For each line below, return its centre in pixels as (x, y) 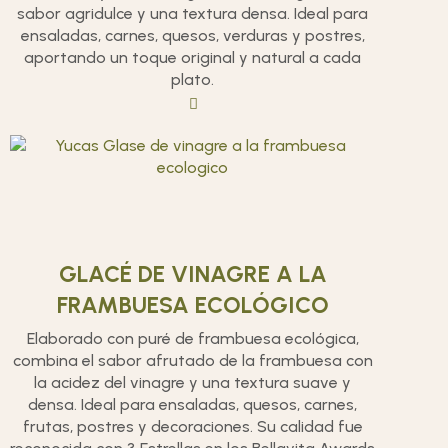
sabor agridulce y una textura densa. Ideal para (193, 13)
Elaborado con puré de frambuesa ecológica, (192, 338)
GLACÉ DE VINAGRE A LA (192, 274)
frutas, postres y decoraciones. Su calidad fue (192, 426)
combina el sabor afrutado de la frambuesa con (192, 360)
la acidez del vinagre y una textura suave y (193, 382)
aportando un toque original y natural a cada (193, 57)
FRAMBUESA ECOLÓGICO (192, 305)
